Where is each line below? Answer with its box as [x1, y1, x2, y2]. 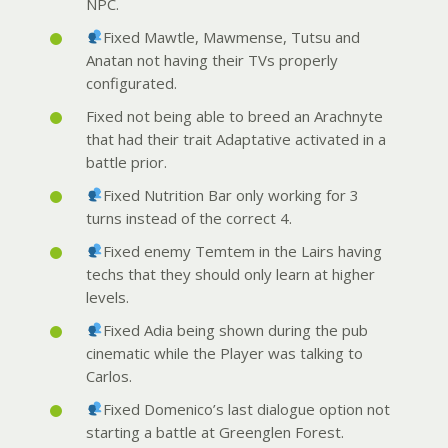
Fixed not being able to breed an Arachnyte [86, 105, 383, 126]
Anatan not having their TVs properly [86, 49, 338, 70]
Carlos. [86, 365, 132, 386]
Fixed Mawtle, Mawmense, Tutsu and [103, 26, 361, 47]
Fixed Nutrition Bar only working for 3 [103, 184, 360, 205]
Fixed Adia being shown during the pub [103, 319, 369, 340]
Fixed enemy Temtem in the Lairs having [103, 240, 383, 261]
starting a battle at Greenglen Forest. [86, 421, 344, 442]
